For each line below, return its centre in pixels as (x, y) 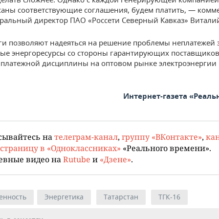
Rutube (77, 159)
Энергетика (64, 197)
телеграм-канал (86, 137)
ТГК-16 (169, 197)
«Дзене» (115, 159)
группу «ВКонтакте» (162, 137)
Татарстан (121, 197)
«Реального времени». (166, 148)
